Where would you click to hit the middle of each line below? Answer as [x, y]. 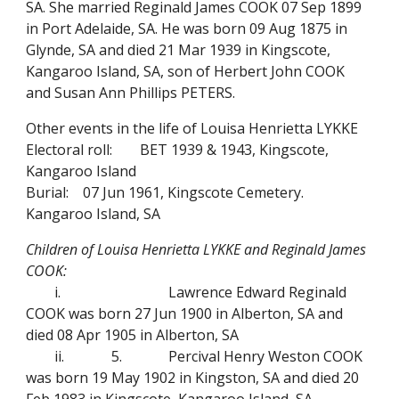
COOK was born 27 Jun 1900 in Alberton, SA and [185, 313]
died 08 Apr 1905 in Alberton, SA [133, 335]
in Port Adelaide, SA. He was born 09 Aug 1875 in [187, 28]
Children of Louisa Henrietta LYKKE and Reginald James [196, 249]
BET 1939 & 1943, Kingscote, [235, 150]
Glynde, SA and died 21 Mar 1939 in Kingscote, [179, 50]
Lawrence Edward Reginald [258, 292]
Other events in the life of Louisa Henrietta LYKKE [192, 128]
